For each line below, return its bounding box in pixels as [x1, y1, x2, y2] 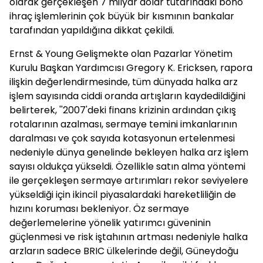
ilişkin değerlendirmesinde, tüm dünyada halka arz [9, 75, 238, 89]
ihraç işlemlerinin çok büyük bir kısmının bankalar [9, 9, 234, 23]
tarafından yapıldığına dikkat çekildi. [9, 23, 174, 37]
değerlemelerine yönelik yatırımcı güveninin [9, 216, 211, 230]
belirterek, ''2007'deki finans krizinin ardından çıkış [9, 103, 236, 117]
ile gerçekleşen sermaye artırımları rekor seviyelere [9, 174, 248, 187]
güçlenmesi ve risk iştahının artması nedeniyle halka [9, 230, 248, 244]
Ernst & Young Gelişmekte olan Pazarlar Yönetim [9, 47, 232, 60]
